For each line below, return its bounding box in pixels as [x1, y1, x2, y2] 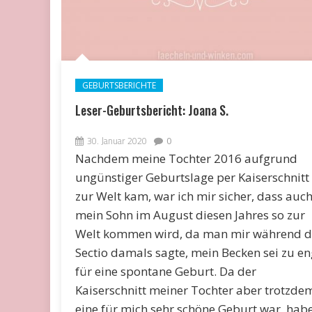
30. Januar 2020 [86, 133, 147, 148]
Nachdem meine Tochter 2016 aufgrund [75, 150, 297, 166]
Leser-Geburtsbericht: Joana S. [75, 100, 228, 119]
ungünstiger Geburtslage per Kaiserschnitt [75, 169, 309, 185]
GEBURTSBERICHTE [81, 79, 156, 91]
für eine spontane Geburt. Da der [75, 263, 256, 279]
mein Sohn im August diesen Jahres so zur [75, 206, 305, 223]
